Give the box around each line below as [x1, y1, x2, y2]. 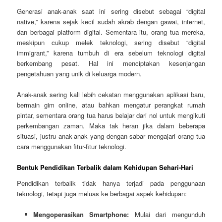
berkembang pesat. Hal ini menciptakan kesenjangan [17, 58, 205, 68]
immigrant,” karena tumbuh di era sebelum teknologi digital [17, 48, 205, 58]
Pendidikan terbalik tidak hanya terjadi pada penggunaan [17, 178, 205, 188]
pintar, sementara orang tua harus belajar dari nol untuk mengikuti [17, 111, 205, 120]
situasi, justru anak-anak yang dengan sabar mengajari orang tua [17, 131, 205, 141]
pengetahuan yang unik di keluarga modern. [17, 69, 142, 79]
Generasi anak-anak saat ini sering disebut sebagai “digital [17, 6, 205, 16]
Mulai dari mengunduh [129, 210, 205, 220]
